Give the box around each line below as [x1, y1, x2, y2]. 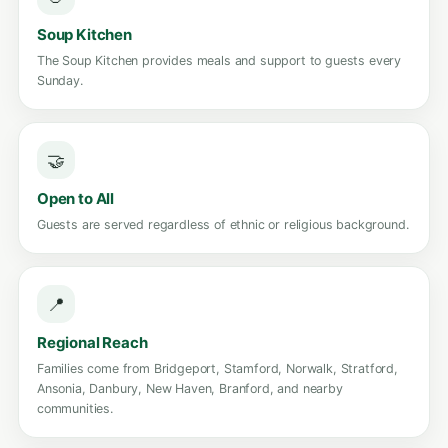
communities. [37, 401, 113, 416]
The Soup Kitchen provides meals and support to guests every [37, 53, 402, 68]
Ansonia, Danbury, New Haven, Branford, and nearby [37, 381, 343, 396]
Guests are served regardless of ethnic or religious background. [37, 217, 409, 232]
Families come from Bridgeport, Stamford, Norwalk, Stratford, [37, 361, 398, 376]
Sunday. [37, 73, 83, 88]
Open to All [37, 189, 115, 208]
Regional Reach [37, 333, 148, 352]
